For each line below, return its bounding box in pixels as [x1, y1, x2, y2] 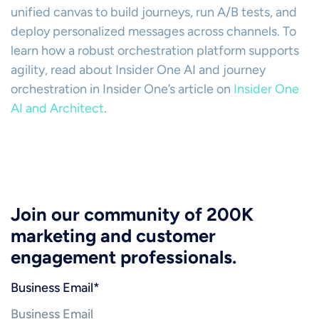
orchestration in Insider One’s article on [11, 81, 234, 97]
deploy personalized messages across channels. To [11, 23, 296, 39]
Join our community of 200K [11, 204, 253, 225]
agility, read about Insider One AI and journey [11, 62, 266, 78]
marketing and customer [11, 225, 216, 246]
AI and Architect [11, 100, 104, 116]
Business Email [11, 280, 93, 296]
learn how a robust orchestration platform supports [11, 43, 299, 58]
